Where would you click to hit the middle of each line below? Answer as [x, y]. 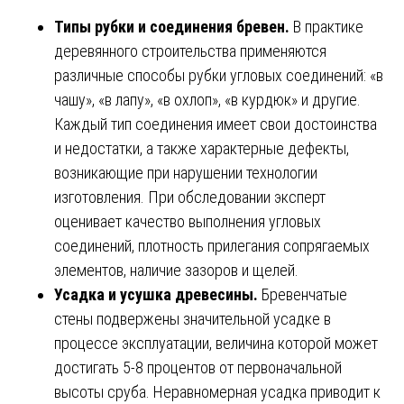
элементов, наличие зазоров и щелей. [176, 270]
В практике [326, 26]
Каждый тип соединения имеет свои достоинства [216, 124]
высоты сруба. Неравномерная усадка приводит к [217, 391]
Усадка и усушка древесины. [156, 294]
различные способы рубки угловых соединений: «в [219, 75]
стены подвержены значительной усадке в [193, 318]
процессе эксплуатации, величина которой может [216, 343]
